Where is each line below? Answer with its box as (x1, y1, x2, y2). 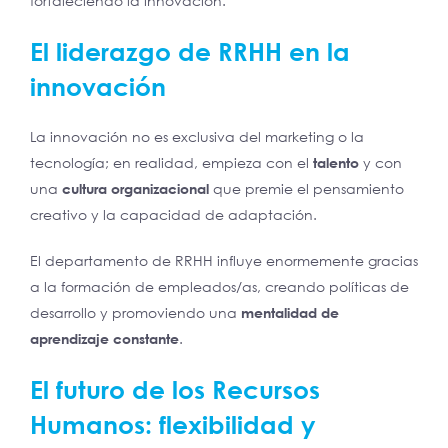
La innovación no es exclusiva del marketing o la (30, 128, 364, 146)
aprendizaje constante (30, 330, 179, 348)
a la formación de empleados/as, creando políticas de (30, 278, 409, 296)
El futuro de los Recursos (30, 374, 320, 406)
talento (313, 154, 359, 172)
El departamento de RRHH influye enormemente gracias (30, 252, 418, 270)
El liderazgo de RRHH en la (30, 36, 350, 68)
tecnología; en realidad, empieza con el (30, 154, 313, 172)
